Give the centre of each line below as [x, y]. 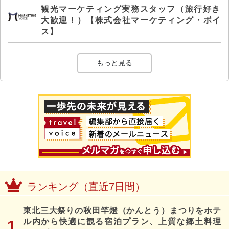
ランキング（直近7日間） [86, 186]
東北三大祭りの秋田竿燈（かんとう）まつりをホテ [122, 210]
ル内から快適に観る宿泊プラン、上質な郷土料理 [122, 221]
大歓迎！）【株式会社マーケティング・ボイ [131, 20]
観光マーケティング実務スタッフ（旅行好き [131, 9]
